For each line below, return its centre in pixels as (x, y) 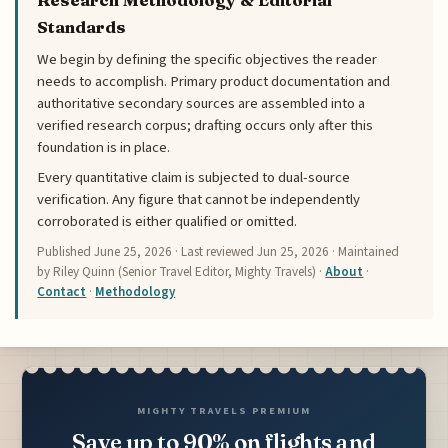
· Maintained (364, 252)
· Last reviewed (215, 252)
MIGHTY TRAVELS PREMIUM (224, 410)
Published (66, 252)
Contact (62, 292)
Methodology (135, 292)
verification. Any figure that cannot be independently (199, 200)
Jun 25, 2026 (293, 252)
